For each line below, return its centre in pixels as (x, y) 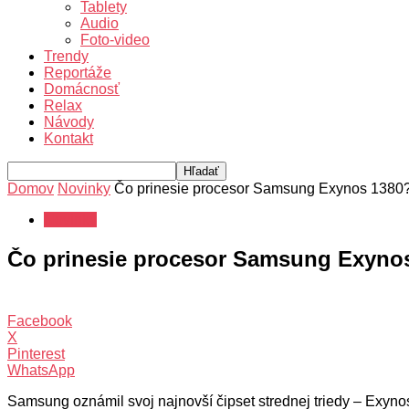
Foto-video (115, 40)
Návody (69, 122)
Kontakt (68, 138)
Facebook (40, 320)
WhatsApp (41, 370)
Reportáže (78, 73)
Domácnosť (82, 89)
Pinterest (36, 353)
